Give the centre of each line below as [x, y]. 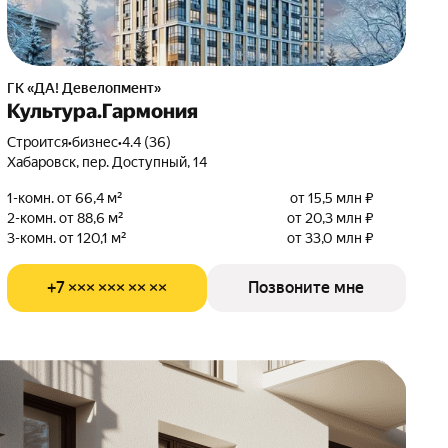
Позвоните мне [306, 287]
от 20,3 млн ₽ [330, 218]
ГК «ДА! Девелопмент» [88, 88]
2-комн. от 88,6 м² [66, 218]
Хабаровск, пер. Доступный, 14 [107, 162]
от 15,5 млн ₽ [331, 198]
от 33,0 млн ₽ [330, 238]
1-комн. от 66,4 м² [65, 198]
